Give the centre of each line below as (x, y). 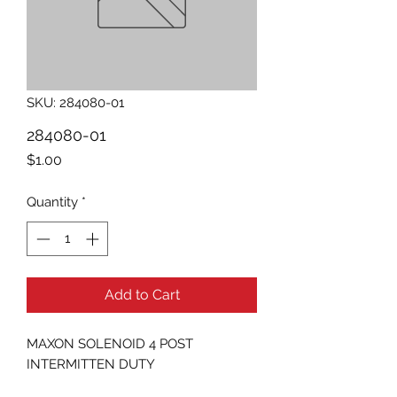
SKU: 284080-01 (75, 103)
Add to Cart (142, 294)
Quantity (52, 202)
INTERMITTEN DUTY (91, 364)
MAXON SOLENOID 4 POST (110, 343)
